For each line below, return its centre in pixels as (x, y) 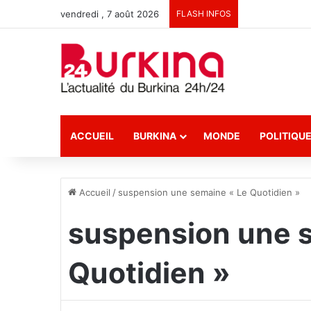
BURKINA (155, 136)
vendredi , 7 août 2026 (110, 14)
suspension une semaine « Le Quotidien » (209, 192)
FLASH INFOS (204, 14)
